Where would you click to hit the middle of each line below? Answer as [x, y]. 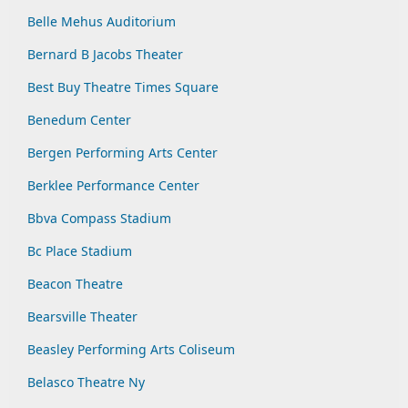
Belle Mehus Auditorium [102, 21]
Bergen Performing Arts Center [122, 153]
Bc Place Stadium [80, 251]
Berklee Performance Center [113, 185]
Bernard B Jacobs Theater [105, 54]
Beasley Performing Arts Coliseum [131, 349]
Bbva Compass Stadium [99, 218]
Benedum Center [79, 120]
